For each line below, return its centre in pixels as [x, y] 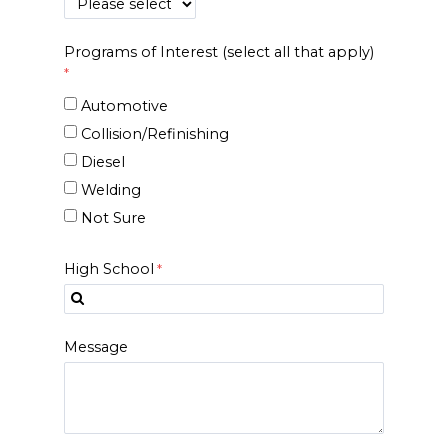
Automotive [124, 105]
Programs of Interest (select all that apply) [219, 51]
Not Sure [113, 217]
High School [109, 268]
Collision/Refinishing [155, 133]
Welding [111, 189]
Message [96, 346]
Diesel [103, 161]
